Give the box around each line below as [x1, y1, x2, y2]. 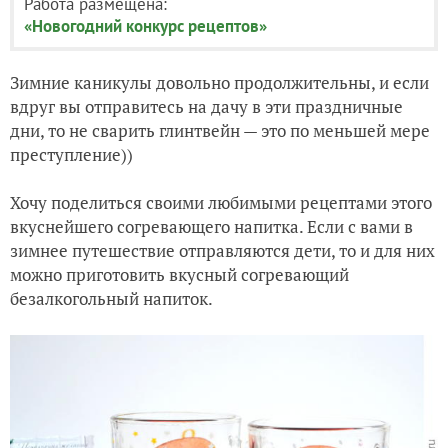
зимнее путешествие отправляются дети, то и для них [10, 238, 435, 262]
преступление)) [10, 142, 133, 166]
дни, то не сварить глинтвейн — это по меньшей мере [10, 118, 430, 142]
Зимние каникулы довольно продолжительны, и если [10, 70, 429, 94]
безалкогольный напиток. [10, 286, 213, 310]
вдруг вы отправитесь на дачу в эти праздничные [10, 94, 403, 118]
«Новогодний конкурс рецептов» [24, 14, 267, 37]
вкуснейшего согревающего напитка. [10, 214, 307, 238]
